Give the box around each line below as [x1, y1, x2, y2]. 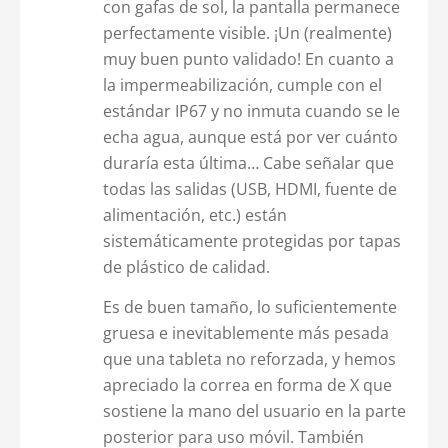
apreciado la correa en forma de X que [102, 374, 392, 397]
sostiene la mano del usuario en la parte [102, 400, 406, 423]
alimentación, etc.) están [102, 203, 287, 226]
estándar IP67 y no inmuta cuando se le [102, 99, 400, 122]
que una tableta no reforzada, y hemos [102, 348, 396, 371]
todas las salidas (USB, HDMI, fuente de [102, 177, 397, 200]
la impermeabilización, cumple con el [102, 73, 382, 96]
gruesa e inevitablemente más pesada [102, 322, 389, 345]
